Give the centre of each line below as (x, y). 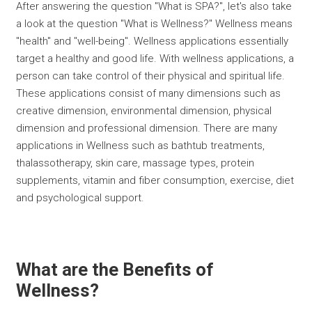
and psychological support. (80, 197)
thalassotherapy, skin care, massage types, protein (135, 163)
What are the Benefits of (115, 269)
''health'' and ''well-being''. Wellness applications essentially (153, 41)
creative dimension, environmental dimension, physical (144, 110)
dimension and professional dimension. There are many (147, 128)
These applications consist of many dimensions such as (149, 93)
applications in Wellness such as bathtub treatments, (141, 145)
